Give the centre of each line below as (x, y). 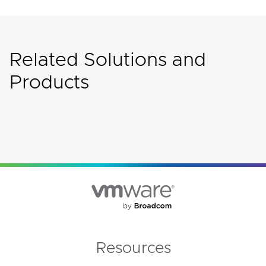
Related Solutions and (107, 61)
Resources (133, 248)
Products (49, 83)
